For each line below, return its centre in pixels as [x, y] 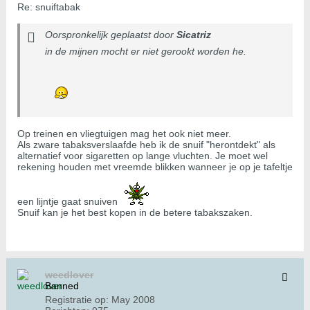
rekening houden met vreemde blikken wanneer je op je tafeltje [155, 167]
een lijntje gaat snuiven [69, 202]
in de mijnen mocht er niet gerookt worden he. [146, 52]
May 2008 [133, 300]
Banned [62, 286]
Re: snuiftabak [49, 7]
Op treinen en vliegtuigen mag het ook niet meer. [124, 134]
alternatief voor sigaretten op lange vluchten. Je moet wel [143, 156]
